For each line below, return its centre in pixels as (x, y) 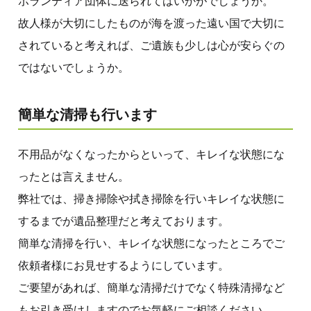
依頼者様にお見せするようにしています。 (124, 265)
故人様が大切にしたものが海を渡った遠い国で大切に (151, 23)
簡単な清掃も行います (87, 114)
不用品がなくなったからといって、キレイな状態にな (151, 154)
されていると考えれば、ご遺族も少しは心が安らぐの (151, 45)
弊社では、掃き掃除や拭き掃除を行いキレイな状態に (151, 199)
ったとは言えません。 (74, 176)
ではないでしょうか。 (74, 67)
